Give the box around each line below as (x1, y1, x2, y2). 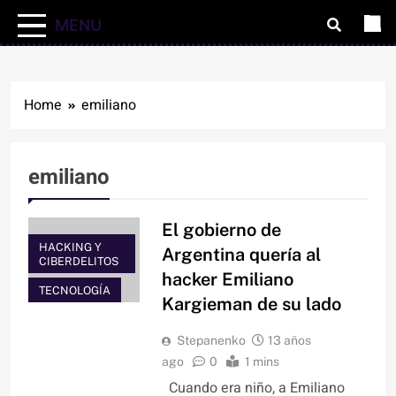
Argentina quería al (161, 244, 321, 266)
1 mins (244, 354, 279, 369)
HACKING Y (39, 240, 102, 255)
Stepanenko (176, 333, 246, 348)
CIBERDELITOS (39, 255, 118, 269)
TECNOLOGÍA (39, 284, 110, 298)
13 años (267, 333, 311, 348)
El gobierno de (161, 219, 281, 241)
